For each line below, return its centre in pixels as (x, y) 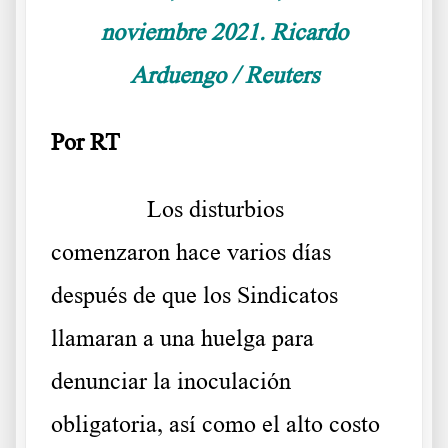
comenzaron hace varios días (191, 251)
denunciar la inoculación (171, 380)
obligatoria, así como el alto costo (215, 423)
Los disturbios (215, 208)
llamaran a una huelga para (182, 337)
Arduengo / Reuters (224, 74)
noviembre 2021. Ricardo (224, 31)
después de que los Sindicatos (194, 294)
